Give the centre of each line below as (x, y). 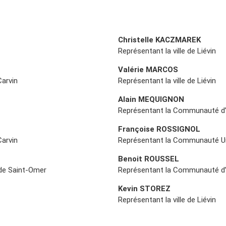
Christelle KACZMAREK (159, 40)
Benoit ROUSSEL (149, 159)
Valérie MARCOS (148, 69)
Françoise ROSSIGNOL (159, 129)
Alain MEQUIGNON (151, 99)
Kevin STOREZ (144, 188)
